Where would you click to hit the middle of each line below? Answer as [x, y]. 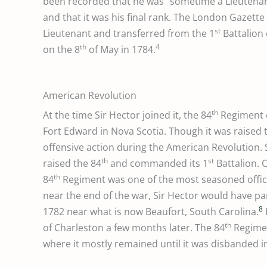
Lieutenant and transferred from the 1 [129, 34]
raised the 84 [72, 164]
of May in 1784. [121, 50]
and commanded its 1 [158, 164]
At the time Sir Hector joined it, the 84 [127, 115]
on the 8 [61, 50]
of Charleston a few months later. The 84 [134, 228]
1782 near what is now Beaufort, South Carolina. [151, 212]
